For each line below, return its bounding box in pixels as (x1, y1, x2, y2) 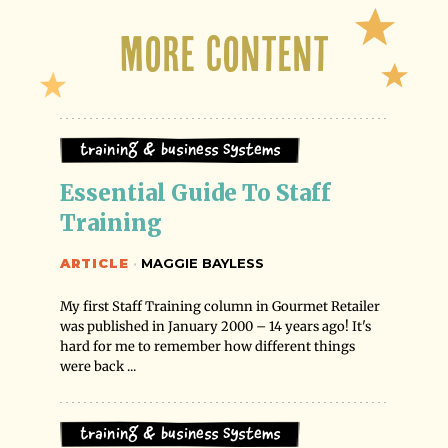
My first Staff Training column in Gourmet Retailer (60, 298, 380, 315)
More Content (119, 26, 329, 79)
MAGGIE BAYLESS (137, 255, 264, 271)
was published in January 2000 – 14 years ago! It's (60, 318, 371, 335)
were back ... (60, 358, 136, 375)
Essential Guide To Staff (60, 179, 336, 207)
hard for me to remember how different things (60, 338, 355, 355)
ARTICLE (60, 255, 129, 271)
